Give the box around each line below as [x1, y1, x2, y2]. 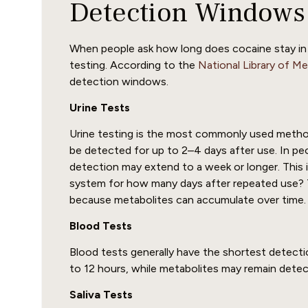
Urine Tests [69, 100, 130, 114]
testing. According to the [69, 58, 198, 71]
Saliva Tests [69, 287, 133, 301]
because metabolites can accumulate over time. [69, 192, 306, 206]
